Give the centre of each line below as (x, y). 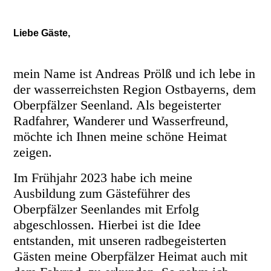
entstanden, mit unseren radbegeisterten (120, 241)
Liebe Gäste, (42, 33)
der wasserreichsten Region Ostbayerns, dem (135, 90)
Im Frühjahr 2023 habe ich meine (103, 178)
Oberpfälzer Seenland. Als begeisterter (117, 105)
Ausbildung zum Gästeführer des (102, 194)
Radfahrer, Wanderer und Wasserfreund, (121, 121)
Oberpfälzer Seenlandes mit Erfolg (106, 209)
